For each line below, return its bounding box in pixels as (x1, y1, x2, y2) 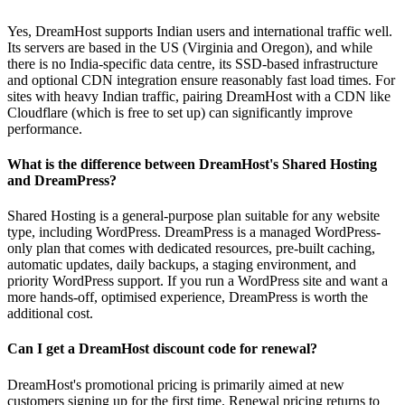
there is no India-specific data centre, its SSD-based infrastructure (7, 55, 378, 71)
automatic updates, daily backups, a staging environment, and (7, 257, 356, 273)
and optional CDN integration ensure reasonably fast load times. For (7, 71, 395, 88)
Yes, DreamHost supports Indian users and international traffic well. (7, 23, 392, 39)
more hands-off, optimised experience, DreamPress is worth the (7, 289, 368, 306)
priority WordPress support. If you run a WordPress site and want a (7, 273, 388, 289)
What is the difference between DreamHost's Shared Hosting (7, 155, 377, 172)
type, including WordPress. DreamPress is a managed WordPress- (7, 224, 381, 240)
